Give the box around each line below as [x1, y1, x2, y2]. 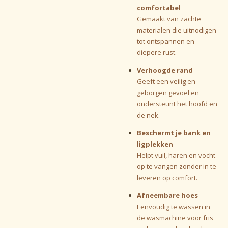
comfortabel [136, 3, 181, 12]
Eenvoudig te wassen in [136, 202, 210, 211]
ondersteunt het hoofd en [136, 99, 217, 108]
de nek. [136, 110, 160, 120]
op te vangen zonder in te [136, 161, 216, 171]
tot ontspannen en [136, 36, 194, 46]
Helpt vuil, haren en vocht [136, 150, 215, 160]
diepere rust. [136, 47, 177, 57]
